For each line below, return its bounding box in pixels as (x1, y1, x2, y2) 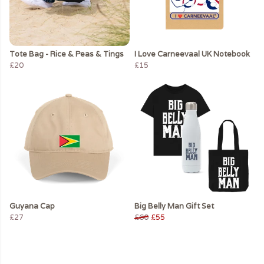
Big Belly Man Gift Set (134, 201, 214, 212)
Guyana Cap (9, 201, 55, 212)
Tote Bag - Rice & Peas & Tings (9, 49, 124, 60)
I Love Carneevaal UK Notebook (134, 49, 250, 60)
